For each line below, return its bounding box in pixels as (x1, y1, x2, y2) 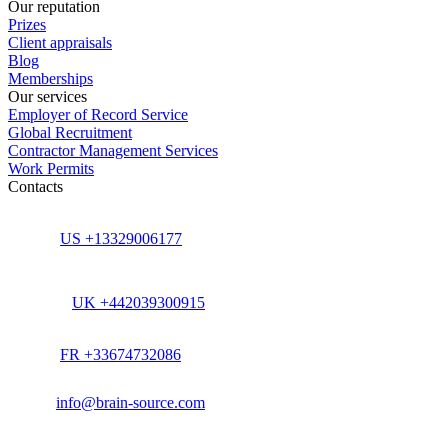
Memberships (8, 70, 93, 88)
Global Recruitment (8, 124, 132, 142)
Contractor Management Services (8, 142, 218, 160)
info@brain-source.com (56, 394, 205, 412)
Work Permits (8, 160, 94, 178)
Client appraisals (8, 34, 112, 52)
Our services (8, 88, 87, 106)
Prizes (8, 16, 46, 34)
